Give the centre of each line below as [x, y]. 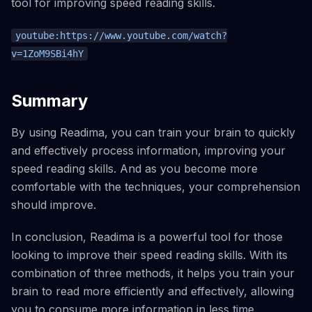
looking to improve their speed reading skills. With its [149, 255]
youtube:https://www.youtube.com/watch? [121, 36]
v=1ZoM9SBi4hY [47, 54]
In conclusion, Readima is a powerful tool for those [147, 237]
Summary [49, 101]
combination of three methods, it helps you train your [153, 273]
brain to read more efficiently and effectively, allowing [153, 291]
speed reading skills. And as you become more [134, 169]
